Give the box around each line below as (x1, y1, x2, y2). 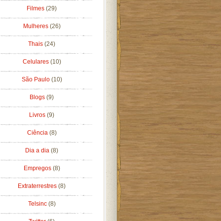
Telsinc (28, 200, 48, 207)
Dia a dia (25, 147, 51, 154)
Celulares (22, 58, 50, 65)
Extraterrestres (18, 183, 58, 189)
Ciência (27, 129, 49, 136)
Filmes (27, 5, 46, 12)
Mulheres (23, 23, 50, 30)
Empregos (23, 165, 53, 172)
